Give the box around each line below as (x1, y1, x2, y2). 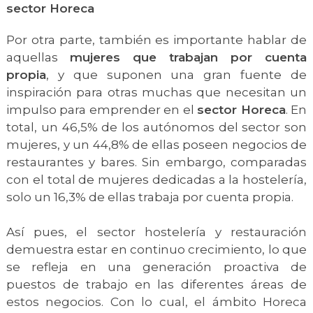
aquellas (6, 50, 70, 64)
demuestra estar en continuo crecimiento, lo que (6, 242, 307, 256)
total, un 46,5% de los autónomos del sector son (6, 120, 307, 134)
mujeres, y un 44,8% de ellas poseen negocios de (6, 138, 307, 152)
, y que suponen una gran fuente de (46, 68, 307, 82)
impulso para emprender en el (6, 103, 198, 117)
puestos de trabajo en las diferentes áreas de (6, 277, 307, 291)
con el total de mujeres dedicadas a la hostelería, (6, 173, 307, 187)
